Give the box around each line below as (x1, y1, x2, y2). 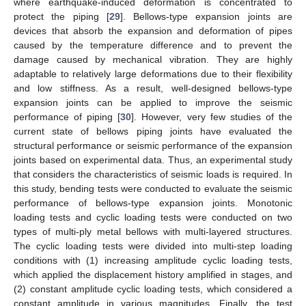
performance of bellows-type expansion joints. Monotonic (14, 197, 292, 208)
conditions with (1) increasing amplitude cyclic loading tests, (14, 254, 292, 266)
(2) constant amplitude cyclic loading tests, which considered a (14, 283, 292, 294)
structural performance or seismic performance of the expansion (14, 139, 292, 151)
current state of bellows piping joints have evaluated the (14, 125, 292, 137)
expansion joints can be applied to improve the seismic (14, 96, 292, 108)
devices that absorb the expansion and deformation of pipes (14, 25, 292, 36)
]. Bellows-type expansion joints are (120, 10, 293, 22)
